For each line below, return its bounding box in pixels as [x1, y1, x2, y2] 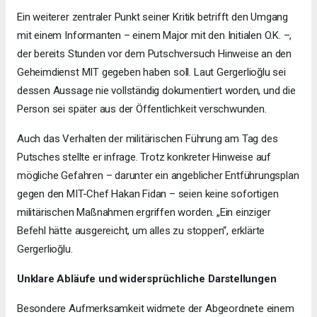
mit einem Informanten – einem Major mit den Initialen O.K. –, [17, 28, 292, 42]
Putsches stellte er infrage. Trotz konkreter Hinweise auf [17, 150, 272, 163]
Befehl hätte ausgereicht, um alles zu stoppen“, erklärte [17, 224, 265, 237]
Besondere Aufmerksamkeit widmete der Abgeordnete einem [17, 301, 294, 315]
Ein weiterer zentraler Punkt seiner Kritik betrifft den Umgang [17, 10, 289, 23]
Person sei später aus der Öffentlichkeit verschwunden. [17, 102, 267, 115]
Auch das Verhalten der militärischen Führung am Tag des [17, 132, 278, 145]
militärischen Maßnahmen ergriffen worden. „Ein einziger [17, 205, 271, 219]
